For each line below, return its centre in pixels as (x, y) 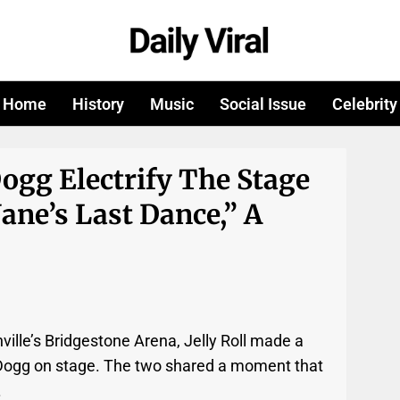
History (99, 104)
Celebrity (364, 104)
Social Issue (262, 104)
